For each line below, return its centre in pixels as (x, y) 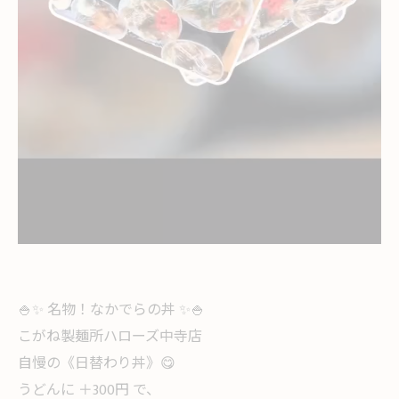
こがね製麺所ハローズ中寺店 (110, 338)
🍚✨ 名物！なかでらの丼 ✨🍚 (111, 311)
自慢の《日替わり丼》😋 (97, 364)
